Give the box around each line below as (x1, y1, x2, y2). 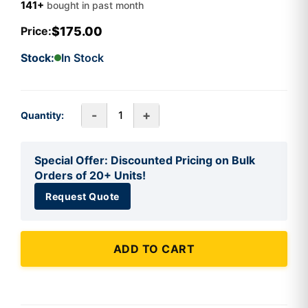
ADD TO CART (113, 241, 195, 256)
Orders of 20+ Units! (34, 168, 146, 182)
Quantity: (21, 109, 64, 122)
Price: (21, 24, 52, 38)
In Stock (61, 50, 104, 65)
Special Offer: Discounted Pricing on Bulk (34, 153, 255, 167)
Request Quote (45, 190, 120, 202)
